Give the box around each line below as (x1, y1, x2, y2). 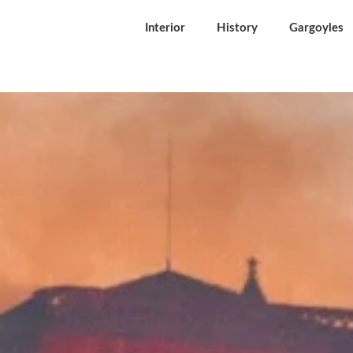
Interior (145, 22, 185, 34)
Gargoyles (289, 22, 344, 34)
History (217, 22, 258, 34)
